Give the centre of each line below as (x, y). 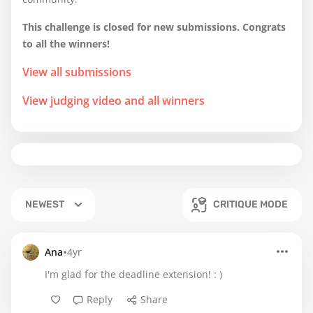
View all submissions (77, 72)
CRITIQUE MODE (250, 204)
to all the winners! (66, 43)
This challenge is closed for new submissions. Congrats (154, 27)
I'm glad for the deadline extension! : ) (133, 274)
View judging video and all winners (114, 100)
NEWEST (45, 204)
